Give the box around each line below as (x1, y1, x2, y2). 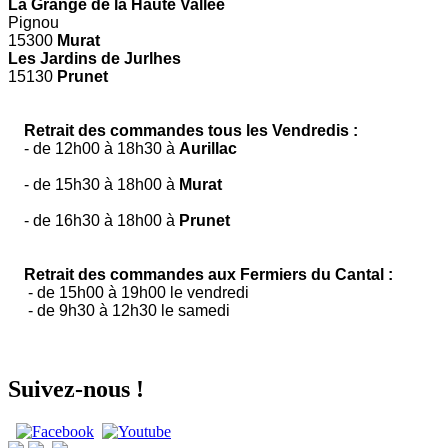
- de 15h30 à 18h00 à (8, 175, 179, 193)
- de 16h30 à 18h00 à (8, 211, 179, 229)
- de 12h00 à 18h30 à (8, 139, 179, 157)
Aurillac (179, 139, 237, 157)
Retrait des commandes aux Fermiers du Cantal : (8, 265, 393, 283)
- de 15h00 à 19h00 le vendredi (8, 283, 249, 301)
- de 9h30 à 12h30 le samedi (8, 301, 230, 319)
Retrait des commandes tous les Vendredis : (8, 121, 358, 139)
